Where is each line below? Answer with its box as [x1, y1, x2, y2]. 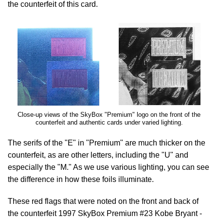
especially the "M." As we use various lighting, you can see [8, 163, 209, 171]
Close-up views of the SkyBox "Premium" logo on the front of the [18, 111, 200, 118]
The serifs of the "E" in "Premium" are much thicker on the [8, 139, 205, 147]
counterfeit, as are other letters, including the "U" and [8, 151, 188, 159]
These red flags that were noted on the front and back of [8, 197, 199, 205]
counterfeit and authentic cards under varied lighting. [35, 119, 183, 126]
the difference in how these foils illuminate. [8, 175, 154, 183]
